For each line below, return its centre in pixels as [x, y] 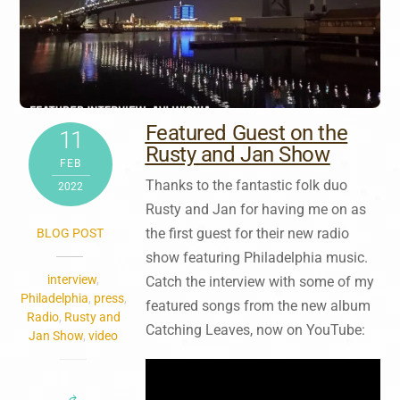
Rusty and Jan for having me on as [255, 210]
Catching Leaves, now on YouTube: [255, 330]
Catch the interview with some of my [259, 282]
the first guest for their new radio [247, 234]
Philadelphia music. [304, 258]
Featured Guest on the [246, 133]
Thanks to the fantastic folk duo [246, 186]
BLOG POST [70, 233]
